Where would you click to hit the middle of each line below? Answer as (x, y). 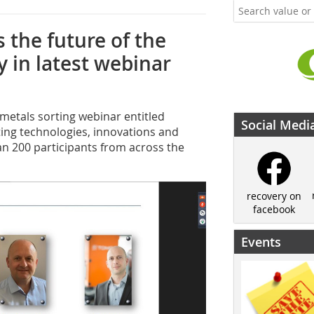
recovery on (274, 196)
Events (261, 241)
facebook (274, 209)
